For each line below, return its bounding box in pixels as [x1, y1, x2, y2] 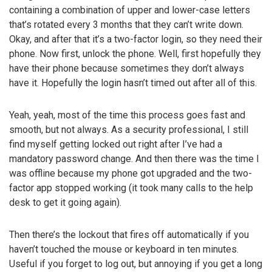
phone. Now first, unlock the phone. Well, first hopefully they [9, 48, 261, 60]
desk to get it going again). [9, 196, 121, 208]
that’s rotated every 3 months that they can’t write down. [9, 19, 243, 31]
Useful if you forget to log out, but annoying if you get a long [9, 257, 262, 270]
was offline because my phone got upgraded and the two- [9, 167, 252, 179]
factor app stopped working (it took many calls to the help [9, 182, 253, 194]
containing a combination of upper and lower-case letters [9, 4, 250, 16]
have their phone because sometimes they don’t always [9, 63, 244, 75]
